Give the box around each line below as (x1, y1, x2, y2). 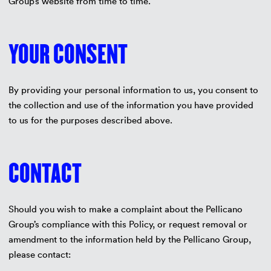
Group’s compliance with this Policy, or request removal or (8, 218, 247, 230)
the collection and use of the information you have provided (8, 99, 253, 111)
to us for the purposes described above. (8, 114, 172, 126)
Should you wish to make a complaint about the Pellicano (8, 203, 243, 215)
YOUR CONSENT (8, 38, 128, 71)
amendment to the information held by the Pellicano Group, (8, 233, 251, 245)
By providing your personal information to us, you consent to (8, 83, 258, 96)
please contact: (8, 248, 71, 260)
